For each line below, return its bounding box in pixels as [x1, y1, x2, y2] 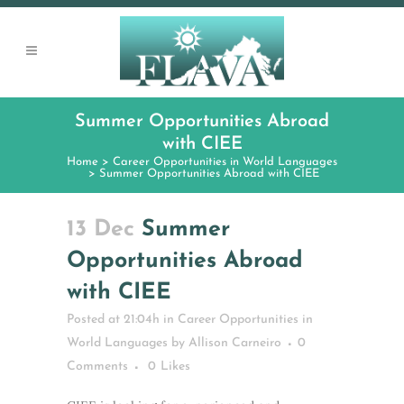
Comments [67, 360, 128, 373]
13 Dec [67, 218, 142, 241]
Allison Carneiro [188, 336, 281, 350]
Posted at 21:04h [67, 313, 160, 326]
